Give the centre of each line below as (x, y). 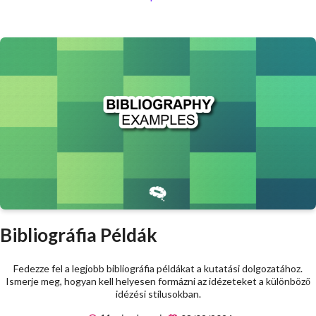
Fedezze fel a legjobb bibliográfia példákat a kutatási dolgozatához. (158, 269)
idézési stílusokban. (158, 294)
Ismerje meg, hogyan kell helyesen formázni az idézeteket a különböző (158, 281)
